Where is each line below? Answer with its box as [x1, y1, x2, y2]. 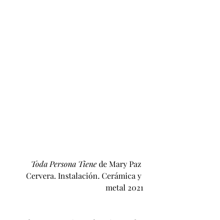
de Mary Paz [99, 159, 143, 169]
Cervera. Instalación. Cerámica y [26, 170, 143, 181]
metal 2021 [106, 182, 143, 193]
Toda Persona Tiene [31, 159, 99, 169]
